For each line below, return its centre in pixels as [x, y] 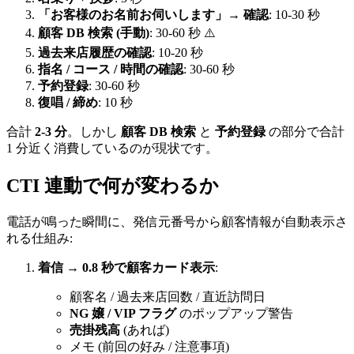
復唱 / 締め [68, 103]
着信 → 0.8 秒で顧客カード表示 [126, 268]
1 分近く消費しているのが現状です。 [112, 149]
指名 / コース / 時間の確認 [111, 70]
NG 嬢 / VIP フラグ [123, 314]
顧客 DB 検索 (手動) [94, 33]
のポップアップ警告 [235, 314]
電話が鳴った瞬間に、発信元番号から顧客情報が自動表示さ [177, 222]
